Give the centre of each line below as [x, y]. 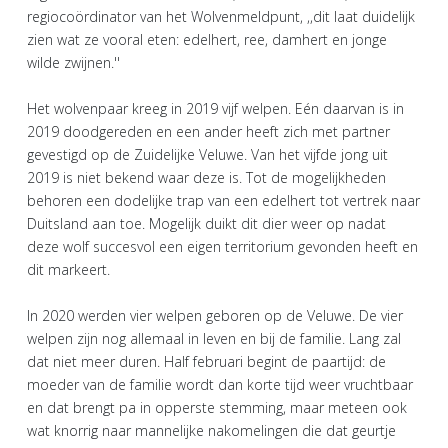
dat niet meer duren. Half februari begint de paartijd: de [206, 361]
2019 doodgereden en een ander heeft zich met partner [208, 131]
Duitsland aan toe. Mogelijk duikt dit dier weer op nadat [206, 223]
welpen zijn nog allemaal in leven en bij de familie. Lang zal [214, 338]
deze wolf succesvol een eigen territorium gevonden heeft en [222, 246]
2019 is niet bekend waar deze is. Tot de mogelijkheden [206, 177]
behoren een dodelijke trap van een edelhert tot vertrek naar [223, 200]
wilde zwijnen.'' [73, 62]
